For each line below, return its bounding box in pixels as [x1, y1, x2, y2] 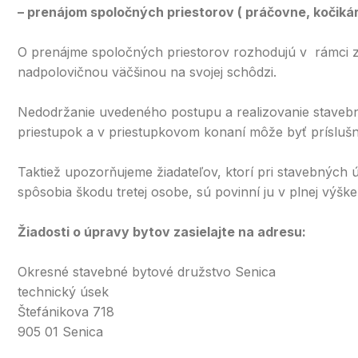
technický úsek [18, 284, 109, 300]
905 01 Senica [18, 324, 103, 340]
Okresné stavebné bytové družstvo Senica [18, 264, 276, 280]
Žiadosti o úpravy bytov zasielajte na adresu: [18, 224, 306, 240]
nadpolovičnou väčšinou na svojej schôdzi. [18, 64, 276, 80]
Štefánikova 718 [18, 304, 114, 320]
